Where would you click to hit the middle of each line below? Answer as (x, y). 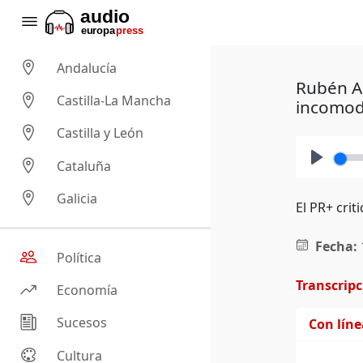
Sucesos (82, 323)
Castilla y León (100, 133)
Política (79, 258)
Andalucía (87, 68)
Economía (88, 290)
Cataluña (84, 166)
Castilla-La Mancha (114, 101)
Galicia (77, 199)
